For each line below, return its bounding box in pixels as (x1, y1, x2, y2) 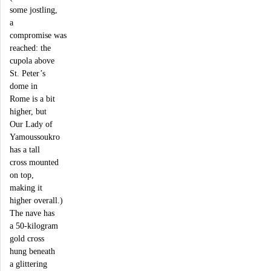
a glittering (10, 258, 47, 269)
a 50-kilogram (10, 220, 58, 230)
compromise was (10, 30, 67, 40)
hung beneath (10, 246, 55, 256)
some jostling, (10, 4, 57, 15)
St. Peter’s (10, 68, 45, 78)
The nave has (10, 207, 54, 218)
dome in (10, 80, 38, 91)
